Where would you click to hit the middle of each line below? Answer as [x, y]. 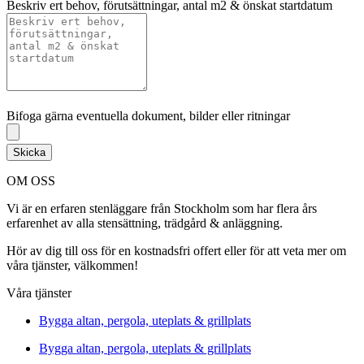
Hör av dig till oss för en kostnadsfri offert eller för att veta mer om [176, 251]
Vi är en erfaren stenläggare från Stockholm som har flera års [162, 209]
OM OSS [31, 181]
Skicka [29, 153]
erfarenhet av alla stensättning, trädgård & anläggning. [145, 223]
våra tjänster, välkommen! [72, 266]
